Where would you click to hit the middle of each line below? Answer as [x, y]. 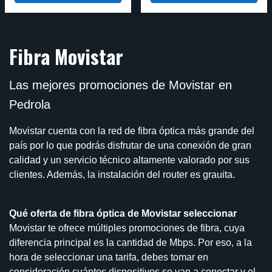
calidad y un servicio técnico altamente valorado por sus [129, 160]
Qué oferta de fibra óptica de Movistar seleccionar [123, 214]
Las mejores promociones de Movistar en [121, 85]
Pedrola [30, 105]
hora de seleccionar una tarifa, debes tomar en [109, 257]
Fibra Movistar [66, 56]
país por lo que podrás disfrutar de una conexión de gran [130, 146]
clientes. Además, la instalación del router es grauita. [122, 175]
